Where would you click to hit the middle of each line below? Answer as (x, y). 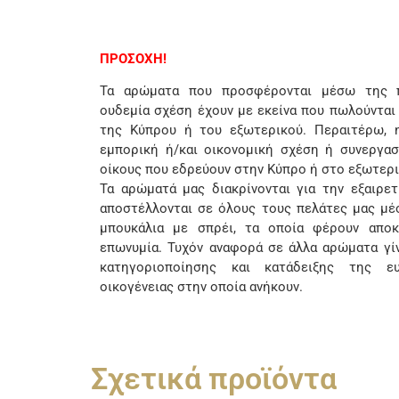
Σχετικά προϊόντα (214, 378)
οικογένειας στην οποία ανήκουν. (201, 287)
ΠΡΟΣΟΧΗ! (133, 58)
